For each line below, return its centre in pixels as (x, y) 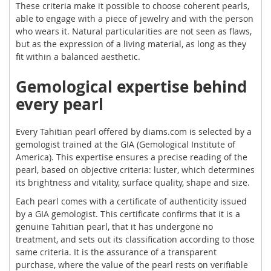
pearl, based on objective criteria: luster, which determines (135, 169)
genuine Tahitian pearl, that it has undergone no (114, 226)
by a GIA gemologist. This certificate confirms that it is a (128, 214)
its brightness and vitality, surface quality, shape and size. (133, 182)
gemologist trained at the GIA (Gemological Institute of (126, 144)
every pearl (60, 104)
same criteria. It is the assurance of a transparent (116, 252)
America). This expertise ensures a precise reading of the (132, 157)
